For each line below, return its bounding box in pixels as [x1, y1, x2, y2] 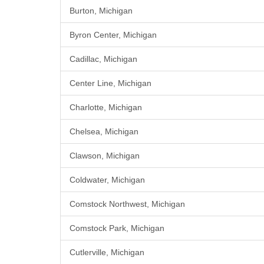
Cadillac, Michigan [70, 54, 137, 64]
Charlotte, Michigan [70, 103, 142, 113]
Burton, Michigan [70, 6, 133, 16]
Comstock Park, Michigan [70, 223, 164, 233]
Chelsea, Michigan [70, 127, 138, 137]
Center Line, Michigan [70, 78, 151, 88]
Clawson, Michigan [70, 151, 140, 161]
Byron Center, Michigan [70, 30, 157, 40]
